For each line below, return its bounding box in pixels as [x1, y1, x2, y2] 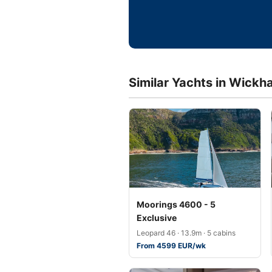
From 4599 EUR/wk [137, 241, 206, 250]
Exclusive [137, 212, 177, 223]
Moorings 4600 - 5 [137, 199, 216, 209]
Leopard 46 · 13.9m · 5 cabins [137, 228, 236, 237]
